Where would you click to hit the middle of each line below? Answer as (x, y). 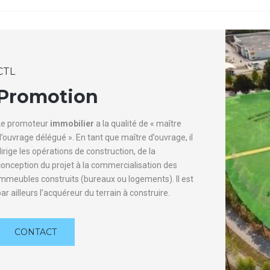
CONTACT (36, 232)
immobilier (72, 124)
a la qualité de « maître (138, 124)
